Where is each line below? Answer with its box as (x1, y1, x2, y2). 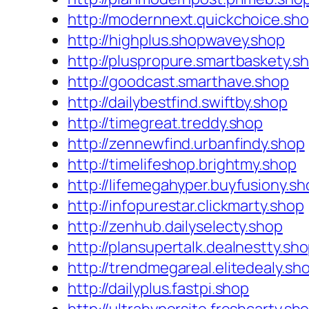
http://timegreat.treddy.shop (68, 112, 263, 134)
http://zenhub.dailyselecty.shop (68, 216, 283, 237)
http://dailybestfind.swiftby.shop (68, 92, 288, 113)
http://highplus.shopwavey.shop (68, 30, 285, 51)
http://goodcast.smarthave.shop (68, 71, 289, 92)
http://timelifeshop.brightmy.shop (68, 154, 297, 175)
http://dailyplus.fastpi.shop (68, 278, 250, 299)
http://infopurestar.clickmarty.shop (68, 195, 304, 217)
